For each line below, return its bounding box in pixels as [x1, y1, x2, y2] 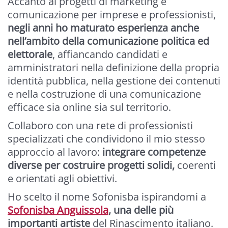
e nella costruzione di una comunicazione [8, 87, 201, 101]
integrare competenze [102, 145, 206, 159]
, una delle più [108, 203, 174, 217]
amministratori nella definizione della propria [8, 61, 219, 75]
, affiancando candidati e [52, 47, 167, 62]
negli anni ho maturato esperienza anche [8, 21, 199, 35]
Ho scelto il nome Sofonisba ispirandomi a [8, 190, 206, 204]
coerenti [175, 158, 216, 173]
